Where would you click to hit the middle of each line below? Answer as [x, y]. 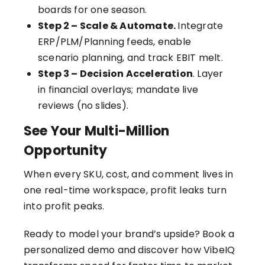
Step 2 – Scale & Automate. [108, 26]
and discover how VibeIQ [175, 250]
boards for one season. [93, 10]
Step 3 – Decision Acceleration [115, 74]
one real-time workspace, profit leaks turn [125, 190]
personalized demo [70, 250]
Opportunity [66, 151]
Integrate [201, 26]
